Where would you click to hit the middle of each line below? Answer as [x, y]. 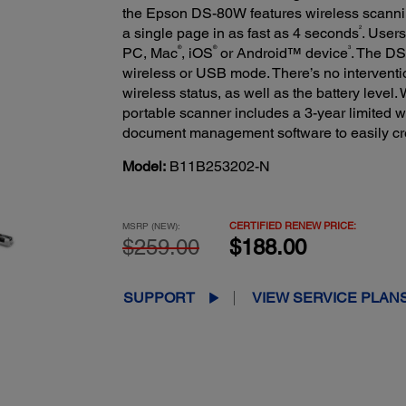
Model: [144, 166]
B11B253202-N [219, 166]
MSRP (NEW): [151, 225]
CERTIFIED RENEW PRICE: [292, 225]
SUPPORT [159, 297]
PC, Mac [150, 53]
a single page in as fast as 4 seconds [240, 33]
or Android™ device [282, 53]
